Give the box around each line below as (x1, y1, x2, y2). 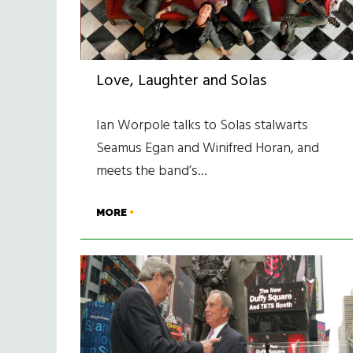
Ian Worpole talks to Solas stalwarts (96, 113, 308, 137)
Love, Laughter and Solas (96, 68, 266, 94)
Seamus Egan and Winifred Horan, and (96, 136, 319, 160)
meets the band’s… (96, 159, 207, 183)
